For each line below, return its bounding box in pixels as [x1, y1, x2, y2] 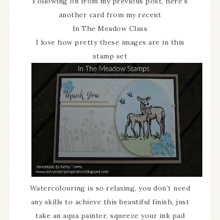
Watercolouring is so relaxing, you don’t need [29, 183, 191, 192]
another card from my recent [58, 10, 162, 19]
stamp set [92, 52, 128, 60]
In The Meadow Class [72, 24, 148, 33]
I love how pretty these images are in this [35, 38, 185, 47]
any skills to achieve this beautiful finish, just [30, 197, 190, 206]
